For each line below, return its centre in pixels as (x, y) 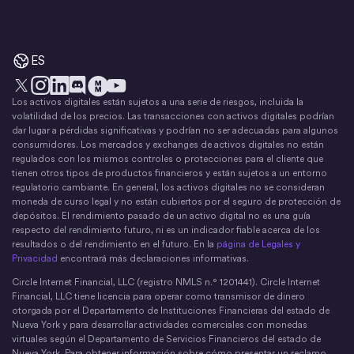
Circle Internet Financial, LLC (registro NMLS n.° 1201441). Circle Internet (166, 282)
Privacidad (35, 258)
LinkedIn (72, 109)
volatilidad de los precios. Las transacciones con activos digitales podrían (173, 116)
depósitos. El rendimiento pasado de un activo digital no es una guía (161, 216)
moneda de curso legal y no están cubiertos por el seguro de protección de (176, 201)
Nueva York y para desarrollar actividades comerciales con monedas (160, 325)
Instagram (57, 109)
